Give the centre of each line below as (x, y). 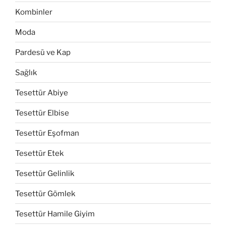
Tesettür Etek (39, 153)
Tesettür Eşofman (47, 133)
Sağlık (26, 72)
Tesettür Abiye (42, 93)
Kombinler (34, 12)
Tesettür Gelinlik (45, 173)
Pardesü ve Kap (43, 52)
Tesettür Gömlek (45, 193)
